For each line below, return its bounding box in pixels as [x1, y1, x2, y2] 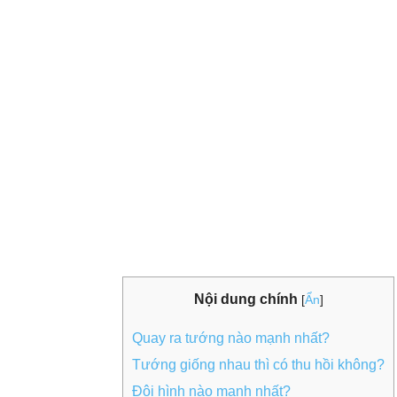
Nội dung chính [193, 292, 298, 307]
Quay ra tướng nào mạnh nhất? [132, 331, 330, 346]
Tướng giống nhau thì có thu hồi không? [132, 357, 385, 373]
